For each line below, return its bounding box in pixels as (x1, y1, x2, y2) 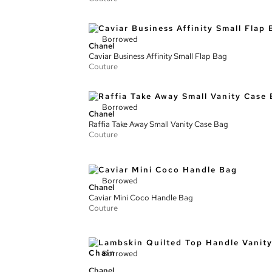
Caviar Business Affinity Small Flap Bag (89, 51, 227, 61)
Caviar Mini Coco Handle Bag (89, 192, 193, 203)
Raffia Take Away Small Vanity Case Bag (89, 119, 228, 129)
